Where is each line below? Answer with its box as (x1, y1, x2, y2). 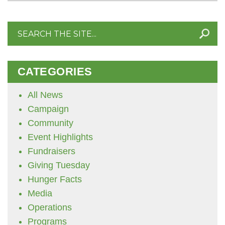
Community (28, 118, 73, 128)
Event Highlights (28, 132, 93, 142)
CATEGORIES (18, 65, 92, 78)
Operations (28, 202, 72, 212)
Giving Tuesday (28, 160, 90, 170)
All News (28, 90, 63, 100)
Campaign (28, 104, 69, 114)
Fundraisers (28, 146, 75, 156)
